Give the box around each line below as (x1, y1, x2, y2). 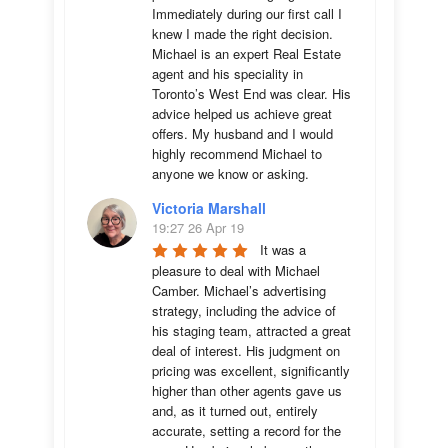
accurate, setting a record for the (152, 421, 341, 440)
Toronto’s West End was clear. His (152, 84, 351, 103)
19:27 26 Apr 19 (152, 218, 244, 237)
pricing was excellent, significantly (152, 361, 350, 380)
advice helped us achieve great (152, 104, 332, 123)
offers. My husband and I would (152, 124, 333, 143)
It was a (260, 240, 306, 259)
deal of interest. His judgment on (152, 341, 340, 360)
